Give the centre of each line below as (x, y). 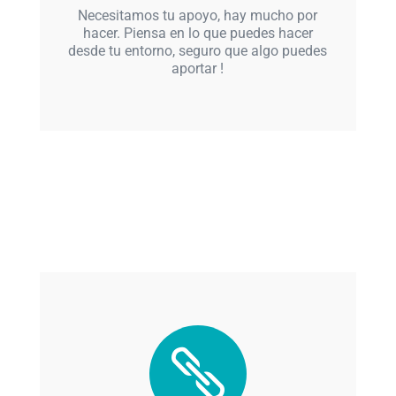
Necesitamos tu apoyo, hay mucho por (198, 15)
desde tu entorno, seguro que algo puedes (198, 50)
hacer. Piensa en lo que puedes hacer (198, 33)
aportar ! (198, 68)
